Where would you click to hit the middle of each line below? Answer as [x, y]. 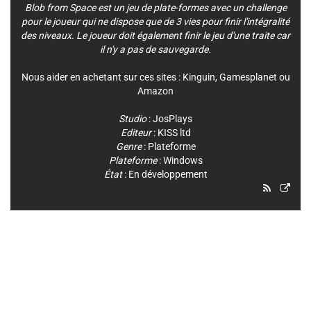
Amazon [155, 91]
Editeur [136, 133]
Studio [133, 119]
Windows [183, 160]
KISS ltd [174, 133]
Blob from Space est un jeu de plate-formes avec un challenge [155, 8]
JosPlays [173, 119]
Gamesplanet [248, 77]
